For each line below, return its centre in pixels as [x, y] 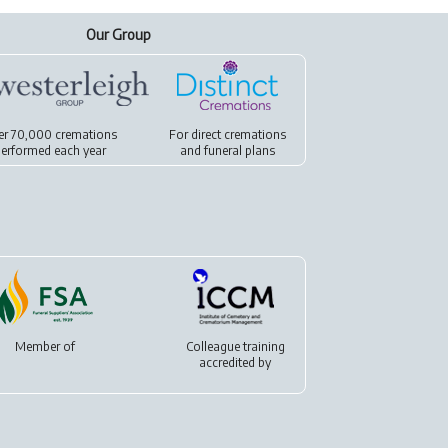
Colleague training [235, 346]
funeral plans [239, 150]
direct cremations [238, 134]
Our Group [118, 34]
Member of [45, 346]
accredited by [235, 362]
